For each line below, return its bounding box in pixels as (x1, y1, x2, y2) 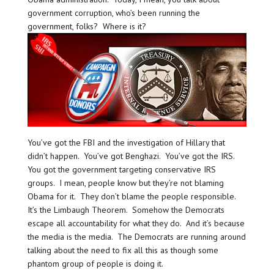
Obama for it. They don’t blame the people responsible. (27, 190, 238, 202)
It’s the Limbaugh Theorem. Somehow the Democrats (27, 204, 224, 215)
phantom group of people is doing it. (27, 257, 165, 269)
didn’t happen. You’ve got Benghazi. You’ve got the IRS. (27, 150, 237, 161)
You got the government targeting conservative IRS (27, 163, 216, 175)
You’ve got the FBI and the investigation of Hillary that (27, 136, 225, 148)
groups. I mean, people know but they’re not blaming (27, 177, 224, 188)
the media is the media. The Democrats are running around (27, 231, 246, 242)
